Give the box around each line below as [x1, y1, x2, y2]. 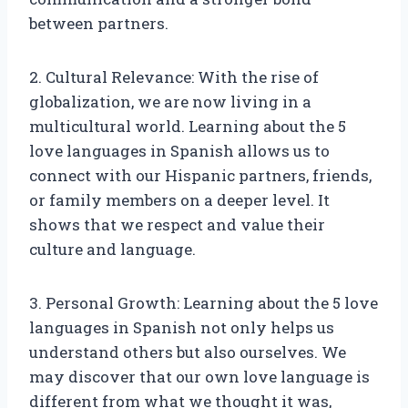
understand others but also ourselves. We [29, 342, 346, 363]
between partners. [29, 13, 168, 35]
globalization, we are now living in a [29, 91, 311, 113]
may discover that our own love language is [29, 366, 370, 388]
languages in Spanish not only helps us [29, 317, 334, 339]
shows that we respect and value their [29, 214, 325, 236]
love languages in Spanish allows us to [29, 140, 330, 162]
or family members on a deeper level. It [29, 189, 330, 211]
